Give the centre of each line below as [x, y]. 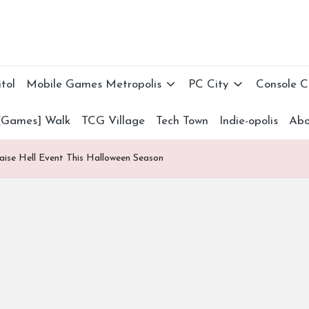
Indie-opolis [249, 121]
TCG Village [113, 121]
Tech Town [182, 121]
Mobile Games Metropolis [94, 84]
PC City [209, 84]
